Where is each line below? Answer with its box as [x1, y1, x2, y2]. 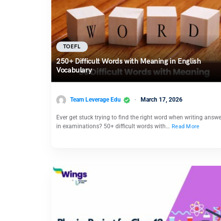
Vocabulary [56, 66, 92, 75]
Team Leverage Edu [70, 96, 121, 104]
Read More [172, 123, 200, 130]
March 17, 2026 [141, 96, 183, 104]
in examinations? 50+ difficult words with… [56, 122, 171, 130]
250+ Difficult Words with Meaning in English [56, 57, 201, 66]
